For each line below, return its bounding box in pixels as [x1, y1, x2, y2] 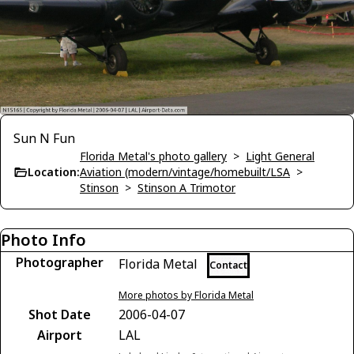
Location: [28, 164, 80, 180]
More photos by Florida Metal [119, 288, 254, 303]
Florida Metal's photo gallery [80, 149, 227, 164]
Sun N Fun [13, 130, 75, 148]
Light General [246, 149, 314, 164]
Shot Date [28, 306, 91, 324]
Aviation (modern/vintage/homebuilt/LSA [80, 164, 290, 180]
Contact [209, 258, 247, 273]
